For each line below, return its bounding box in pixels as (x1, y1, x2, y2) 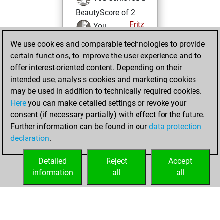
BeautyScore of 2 (76, 8, 135, 17)
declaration (10, 134, 49, 143)
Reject (106, 156, 127, 165)
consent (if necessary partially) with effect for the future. (10, 110, 205, 119)
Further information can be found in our (10, 122, 149, 131)
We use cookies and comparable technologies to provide (10, 39, 205, 49)
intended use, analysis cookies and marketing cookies (10, 75, 196, 84)
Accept (168, 156, 192, 165)
